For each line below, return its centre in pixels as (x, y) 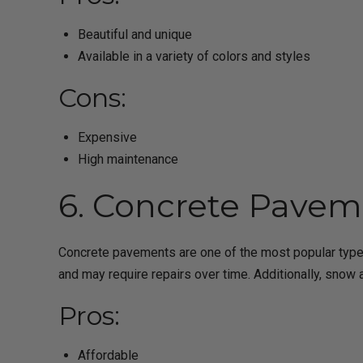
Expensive (107, 137)
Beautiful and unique (135, 35)
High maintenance (128, 159)
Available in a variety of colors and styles (194, 57)
